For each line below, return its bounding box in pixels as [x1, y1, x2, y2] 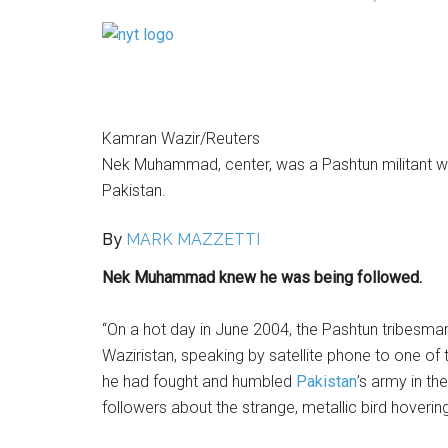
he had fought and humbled [102, 372, 296, 391]
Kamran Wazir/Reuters [102, 129, 260, 148]
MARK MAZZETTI [126, 230, 260, 249]
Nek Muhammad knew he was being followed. [102, 268, 422, 287]
